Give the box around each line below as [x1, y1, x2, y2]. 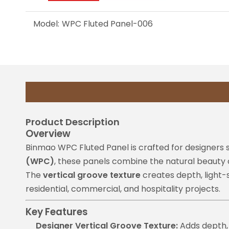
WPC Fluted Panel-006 [62, 18, 153, 30]
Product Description [26, 116, 120, 128]
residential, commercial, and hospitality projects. [26, 183, 220, 195]
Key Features [26, 205, 88, 219]
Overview [26, 127, 71, 141]
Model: [33, 18, 59, 30]
